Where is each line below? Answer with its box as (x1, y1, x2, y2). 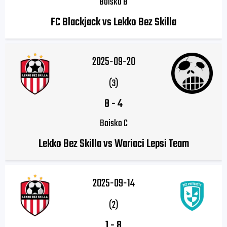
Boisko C (99, 116, 128, 132)
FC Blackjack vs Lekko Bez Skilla (51, 14, 176, 31)
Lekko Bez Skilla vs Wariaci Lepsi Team (38, 135, 189, 153)
